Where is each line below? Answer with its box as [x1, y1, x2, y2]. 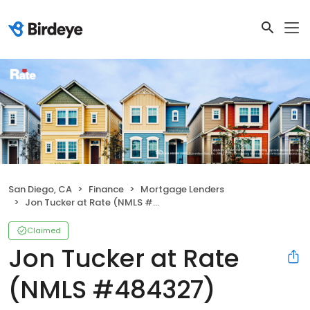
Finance [89, 183, 124, 197]
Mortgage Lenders [140, 183, 224, 197]
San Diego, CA [8, 183, 72, 197]
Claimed [27, 225, 61, 237]
